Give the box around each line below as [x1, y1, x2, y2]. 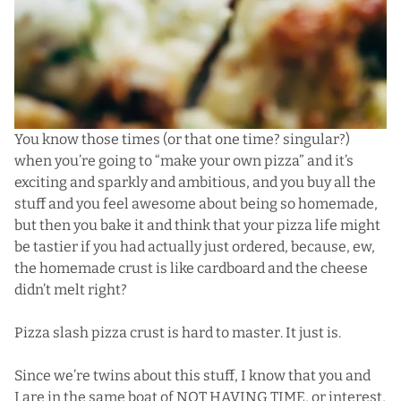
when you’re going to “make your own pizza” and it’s [14, 151, 354, 169]
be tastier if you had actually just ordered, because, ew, [14, 237, 375, 255]
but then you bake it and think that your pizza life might [14, 216, 380, 234]
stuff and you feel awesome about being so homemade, [14, 194, 378, 212]
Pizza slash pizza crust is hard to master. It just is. [14, 323, 341, 341]
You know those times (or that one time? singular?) [14, 130, 350, 148]
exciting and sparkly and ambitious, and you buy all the [14, 173, 376, 191]
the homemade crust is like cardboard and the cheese [14, 259, 368, 277]
